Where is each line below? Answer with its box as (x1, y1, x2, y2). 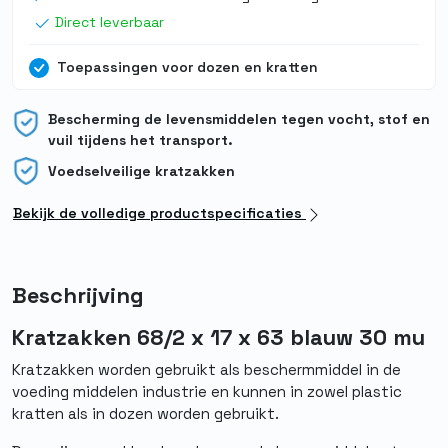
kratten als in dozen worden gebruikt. (12, 403, 279, 423)
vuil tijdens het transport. (48, 131, 233, 150)
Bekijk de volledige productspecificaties (13, 203, 306, 222)
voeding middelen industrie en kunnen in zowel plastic (12, 381, 402, 401)
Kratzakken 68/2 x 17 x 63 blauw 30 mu (12, 323, 425, 351)
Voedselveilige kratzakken (48, 161, 235, 180)
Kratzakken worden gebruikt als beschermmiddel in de (12, 359, 401, 379)
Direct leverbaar (51, 12, 164, 31)
